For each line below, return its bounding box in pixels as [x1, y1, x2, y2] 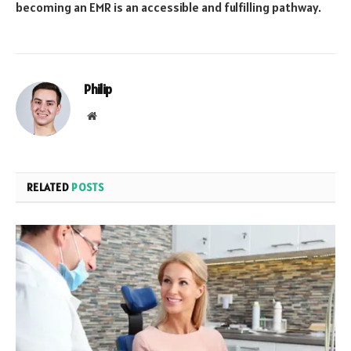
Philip [84, 80, 112, 98]
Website [96, 109, 131, 121]
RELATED [27, 179, 72, 194]
